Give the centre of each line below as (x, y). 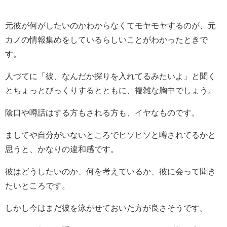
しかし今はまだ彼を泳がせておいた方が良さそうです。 (106, 208)
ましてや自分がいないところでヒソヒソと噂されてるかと (110, 135)
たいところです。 (37, 186)
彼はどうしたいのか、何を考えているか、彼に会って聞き (110, 172)
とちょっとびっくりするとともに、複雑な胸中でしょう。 (110, 90)
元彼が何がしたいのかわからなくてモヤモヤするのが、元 (110, 26)
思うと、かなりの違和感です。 (62, 149)
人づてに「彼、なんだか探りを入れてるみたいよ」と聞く (110, 76)
